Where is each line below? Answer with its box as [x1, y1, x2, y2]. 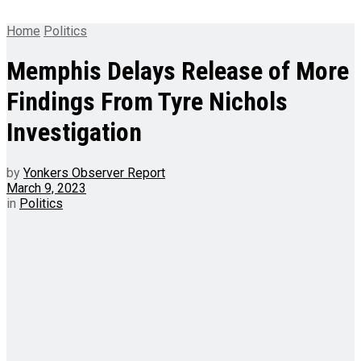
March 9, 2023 [6, 180, 86, 196]
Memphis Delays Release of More [6, 56, 349, 87]
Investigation [6, 117, 142, 148]
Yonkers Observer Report [23, 164, 165, 180]
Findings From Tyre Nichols [6, 86, 288, 118]
